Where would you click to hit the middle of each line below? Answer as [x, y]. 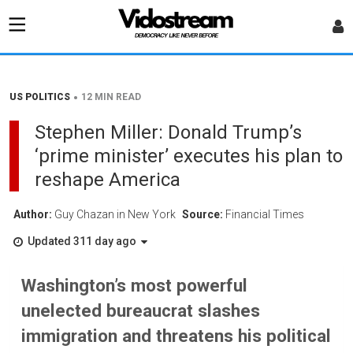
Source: [204, 214]
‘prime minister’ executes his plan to [189, 156]
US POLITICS [40, 97]
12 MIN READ [111, 97]
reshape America [108, 180]
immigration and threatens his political [176, 336]
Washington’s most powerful [134, 285]
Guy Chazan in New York [116, 214]
